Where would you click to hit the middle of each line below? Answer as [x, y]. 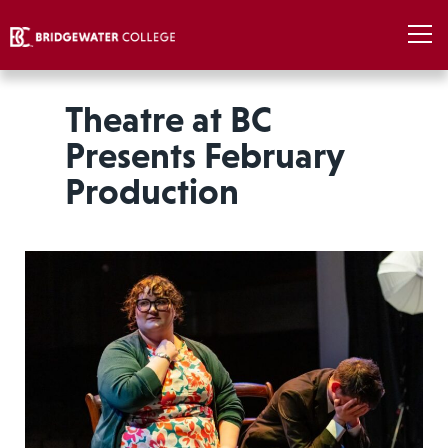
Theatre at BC [168, 119]
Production [151, 191]
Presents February [204, 155]
